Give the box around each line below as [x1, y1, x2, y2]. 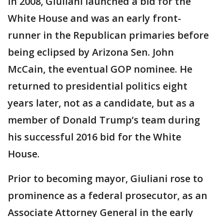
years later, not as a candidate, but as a [8, 96, 195, 109]
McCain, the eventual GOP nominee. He [8, 62, 192, 76]
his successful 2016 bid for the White [8, 130, 181, 143]
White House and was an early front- [8, 11, 181, 25]
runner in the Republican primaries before [8, 28, 209, 42]
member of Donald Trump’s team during [8, 113, 200, 126]
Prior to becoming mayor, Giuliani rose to [8, 171, 203, 185]
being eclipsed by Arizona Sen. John [8, 45, 174, 59]
